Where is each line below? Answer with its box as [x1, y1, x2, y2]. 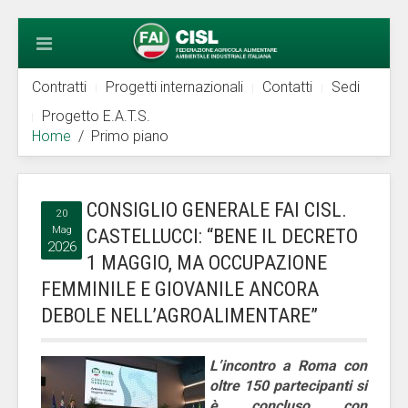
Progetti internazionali [106, 78, 243, 96]
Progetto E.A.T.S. [42, 107, 150, 125]
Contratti [32, 78, 87, 96]
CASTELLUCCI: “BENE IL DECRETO [87, 225, 358, 248]
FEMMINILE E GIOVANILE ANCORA [41, 278, 319, 301]
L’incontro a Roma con [209, 357, 367, 374]
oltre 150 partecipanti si [209, 377, 367, 394]
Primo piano [91, 127, 168, 145]
